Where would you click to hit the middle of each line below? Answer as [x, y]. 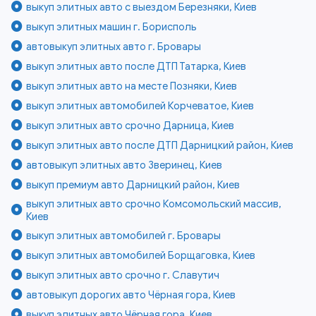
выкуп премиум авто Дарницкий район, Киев [133, 185]
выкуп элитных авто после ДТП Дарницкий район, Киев [160, 146]
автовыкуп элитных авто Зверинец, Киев [124, 165]
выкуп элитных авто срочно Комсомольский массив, [154, 204]
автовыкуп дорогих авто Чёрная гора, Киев [131, 295]
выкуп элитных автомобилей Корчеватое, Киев [140, 106]
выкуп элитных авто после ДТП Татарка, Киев [136, 67]
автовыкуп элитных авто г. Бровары [114, 47]
